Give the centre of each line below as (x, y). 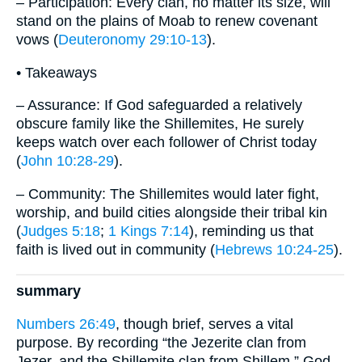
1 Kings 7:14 (149, 232)
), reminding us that (251, 232)
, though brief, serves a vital (204, 324)
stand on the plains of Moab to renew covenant (167, 21)
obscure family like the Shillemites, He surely (160, 124)
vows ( (37, 40)
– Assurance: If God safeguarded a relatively (159, 105)
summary (48, 291)
